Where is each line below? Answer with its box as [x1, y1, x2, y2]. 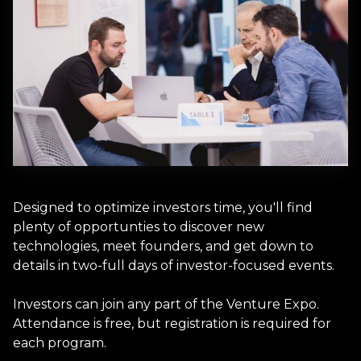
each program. [13, 334, 106, 351]
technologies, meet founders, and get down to [13, 238, 313, 254]
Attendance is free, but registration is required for [13, 315, 331, 331]
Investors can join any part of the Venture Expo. [13, 296, 319, 312]
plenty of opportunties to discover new [13, 218, 264, 234]
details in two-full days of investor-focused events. [13, 257, 334, 273]
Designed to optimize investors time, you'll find [13, 199, 313, 215]
